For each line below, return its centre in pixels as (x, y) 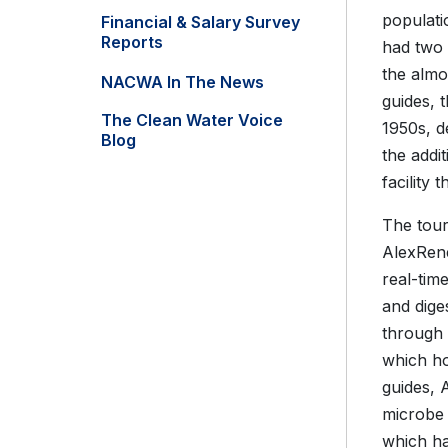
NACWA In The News (182, 82)
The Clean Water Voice (192, 120)
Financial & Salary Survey (200, 22)
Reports (132, 42)
